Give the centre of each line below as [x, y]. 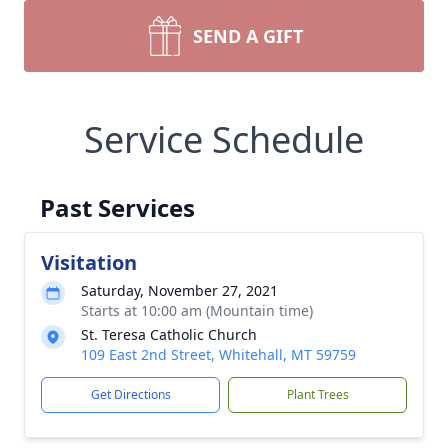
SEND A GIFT [248, 36]
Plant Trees [317, 394]
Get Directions [130, 394]
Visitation [89, 262]
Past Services [117, 207]
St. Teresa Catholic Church [169, 334]
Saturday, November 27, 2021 [179, 290]
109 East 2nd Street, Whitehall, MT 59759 [218, 354]
